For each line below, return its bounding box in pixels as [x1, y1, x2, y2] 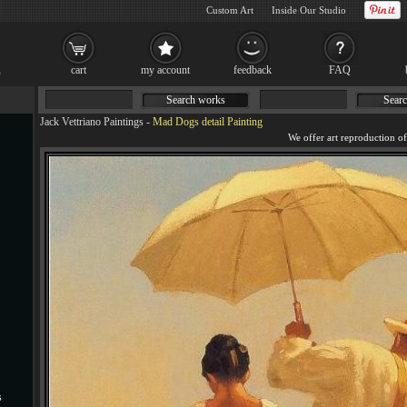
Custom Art [206, 5, 253, 15]
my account [141, 64, 190, 76]
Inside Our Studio [272, 5, 346, 15]
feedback [233, 64, 272, 76]
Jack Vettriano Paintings [40, 115, 144, 128]
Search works [165, 94, 225, 106]
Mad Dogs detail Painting [153, 115, 263, 128]
